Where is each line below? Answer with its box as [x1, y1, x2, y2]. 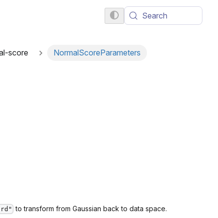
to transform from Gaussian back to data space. [13, 204, 167, 213]
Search [142, 11, 167, 20]
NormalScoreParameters [53, 48, 141, 58]
